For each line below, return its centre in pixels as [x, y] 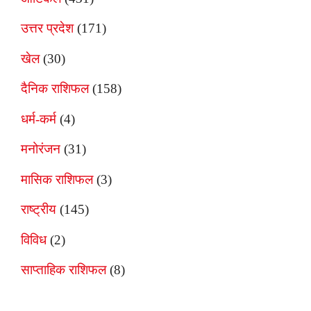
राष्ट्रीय [39, 210]
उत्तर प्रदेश [47, 28]
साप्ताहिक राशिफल [64, 270]
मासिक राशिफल [57, 179]
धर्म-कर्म [39, 119]
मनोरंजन [41, 149]
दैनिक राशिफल [55, 89]
